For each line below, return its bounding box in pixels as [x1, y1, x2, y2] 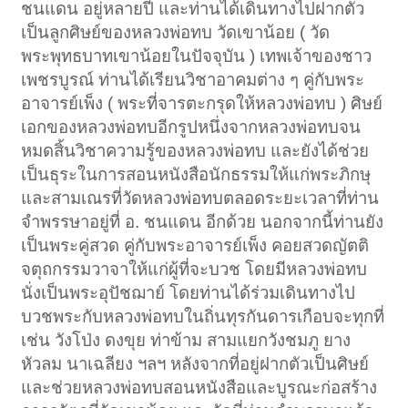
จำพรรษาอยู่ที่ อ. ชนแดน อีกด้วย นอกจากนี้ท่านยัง [21, 212, 384, 232]
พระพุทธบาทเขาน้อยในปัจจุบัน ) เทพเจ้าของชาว [21, 46, 372, 66]
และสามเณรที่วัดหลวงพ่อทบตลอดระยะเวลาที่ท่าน [21, 189, 380, 209]
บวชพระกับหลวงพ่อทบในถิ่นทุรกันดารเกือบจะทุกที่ [21, 307, 385, 327]
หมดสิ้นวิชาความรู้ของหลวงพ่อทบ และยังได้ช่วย [21, 141, 370, 161]
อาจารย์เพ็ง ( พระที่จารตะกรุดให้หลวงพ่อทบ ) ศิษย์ [21, 94, 383, 114]
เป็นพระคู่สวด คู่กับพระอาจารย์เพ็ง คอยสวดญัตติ [21, 236, 370, 256]
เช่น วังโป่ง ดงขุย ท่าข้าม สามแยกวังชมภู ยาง [21, 331, 352, 351]
